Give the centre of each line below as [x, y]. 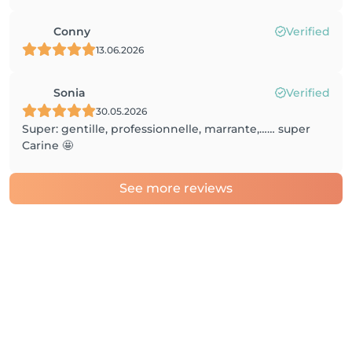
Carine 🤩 [48, 145]
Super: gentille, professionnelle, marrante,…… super [166, 129]
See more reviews [176, 188]
